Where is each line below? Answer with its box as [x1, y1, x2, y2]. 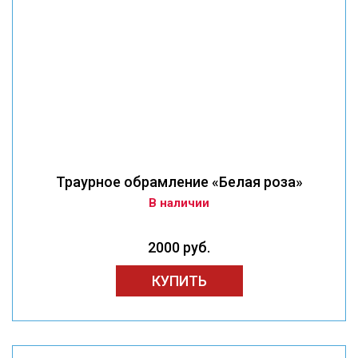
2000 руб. [148, 239, 210, 257]
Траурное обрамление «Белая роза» [55, 173, 303, 191]
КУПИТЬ [151, 272, 207, 290]
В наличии [149, 196, 209, 211]
